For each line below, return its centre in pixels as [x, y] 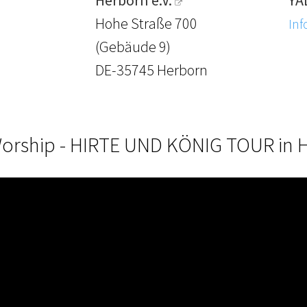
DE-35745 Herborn [152, 70]
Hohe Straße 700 [147, 24]
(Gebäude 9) [133, 47]
